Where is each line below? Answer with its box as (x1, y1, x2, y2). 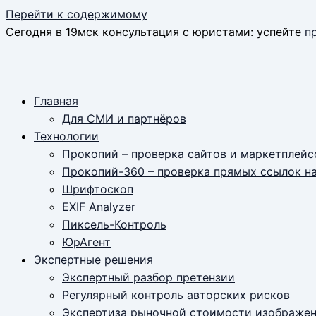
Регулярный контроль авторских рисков (62, 288, 290, 302)
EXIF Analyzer (62, 200, 135, 214)
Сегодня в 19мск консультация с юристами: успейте (6, 25, 305, 39)
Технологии (34, 129, 99, 143)
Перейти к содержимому (6, 7, 147, 21)
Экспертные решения (34, 253, 153, 267)
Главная (34, 94, 78, 108)
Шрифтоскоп (62, 182, 133, 196)
